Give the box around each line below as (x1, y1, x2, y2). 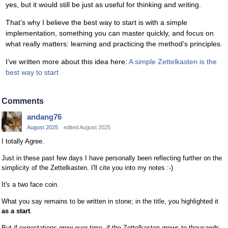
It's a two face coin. (2, 181, 59, 189)
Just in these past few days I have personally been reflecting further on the (2, 154, 222, 162)
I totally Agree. (2, 137, 44, 146)
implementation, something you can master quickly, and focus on (6, 28, 214, 37)
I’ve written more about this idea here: (6, 57, 129, 66)
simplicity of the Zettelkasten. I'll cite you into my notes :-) (2, 164, 173, 172)
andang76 (27, 112, 62, 121)
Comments (2, 96, 44, 105)
